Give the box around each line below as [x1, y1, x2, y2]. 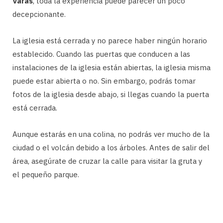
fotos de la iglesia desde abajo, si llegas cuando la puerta [12, 89, 209, 99]
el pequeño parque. [12, 169, 79, 179]
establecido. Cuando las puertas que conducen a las [12, 49, 190, 59]
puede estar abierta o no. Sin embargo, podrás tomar [12, 76, 196, 86]
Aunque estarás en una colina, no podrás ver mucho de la [12, 129, 210, 139]
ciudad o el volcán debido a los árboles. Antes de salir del [12, 142, 210, 152]
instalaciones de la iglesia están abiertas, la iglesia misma [12, 62, 211, 72]
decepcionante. [12, 9, 66, 19]
